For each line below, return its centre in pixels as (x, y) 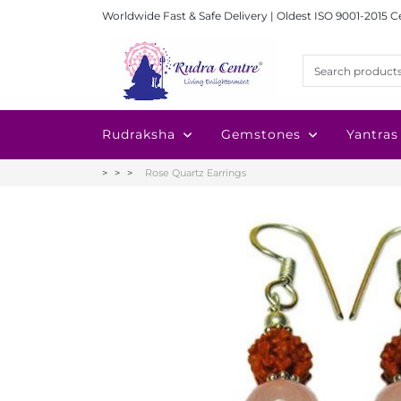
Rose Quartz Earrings (196, 173)
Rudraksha (139, 134)
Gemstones (261, 134)
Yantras (372, 134)
